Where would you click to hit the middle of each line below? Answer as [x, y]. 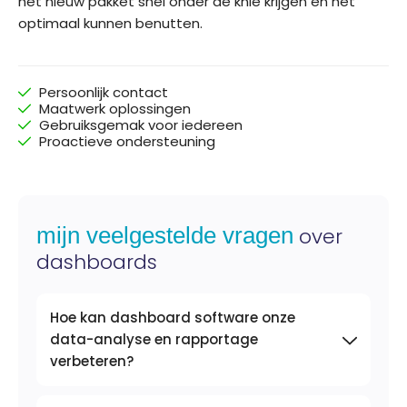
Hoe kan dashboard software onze [173, 318]
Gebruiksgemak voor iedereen [141, 125]
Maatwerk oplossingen [115, 109]
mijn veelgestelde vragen [165, 236]
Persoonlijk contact [104, 93]
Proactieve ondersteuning [128, 142]
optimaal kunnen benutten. [110, 23]
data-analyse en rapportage [154, 340]
